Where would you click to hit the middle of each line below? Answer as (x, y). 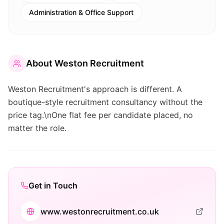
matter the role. (37, 128)
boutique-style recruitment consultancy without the (105, 102)
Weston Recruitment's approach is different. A (95, 89)
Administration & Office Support (81, 12)
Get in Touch (53, 185)
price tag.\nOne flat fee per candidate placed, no (100, 115)
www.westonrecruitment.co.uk (100, 211)
